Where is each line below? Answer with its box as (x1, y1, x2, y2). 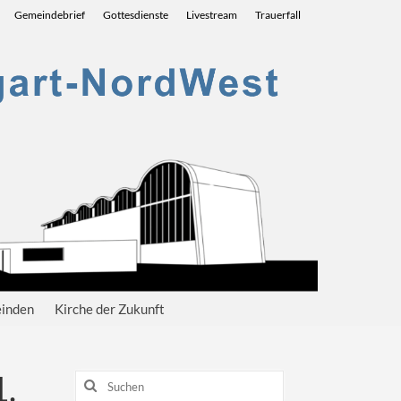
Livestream (186, 8, 237, 21)
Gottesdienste (103, 8, 168, 21)
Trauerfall (255, 8, 301, 21)
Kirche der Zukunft (55, 301, 165, 318)
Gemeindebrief (14, 8, 85, 21)
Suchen (73, 371, 119, 388)
